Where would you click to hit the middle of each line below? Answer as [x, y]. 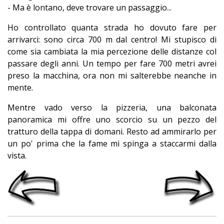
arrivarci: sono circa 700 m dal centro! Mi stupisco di [112, 40]
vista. [17, 156]
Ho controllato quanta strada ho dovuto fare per [112, 28]
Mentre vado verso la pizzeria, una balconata [112, 108]
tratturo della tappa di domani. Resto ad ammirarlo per [112, 132]
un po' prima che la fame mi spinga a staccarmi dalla [112, 144]
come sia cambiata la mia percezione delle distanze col [112, 52]
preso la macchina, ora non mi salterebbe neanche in [112, 76]
